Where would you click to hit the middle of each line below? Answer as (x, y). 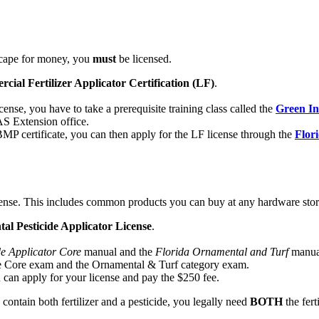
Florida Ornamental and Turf (222, 252)
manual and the (118, 252)
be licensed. (144, 58)
